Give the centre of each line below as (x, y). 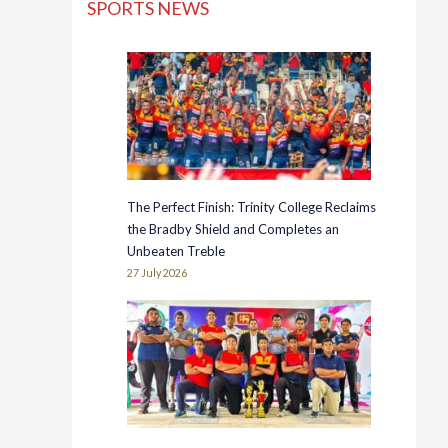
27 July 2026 (157, 272)
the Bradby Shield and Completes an (233, 228)
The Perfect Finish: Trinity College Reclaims (252, 206)
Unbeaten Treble (176, 250)
